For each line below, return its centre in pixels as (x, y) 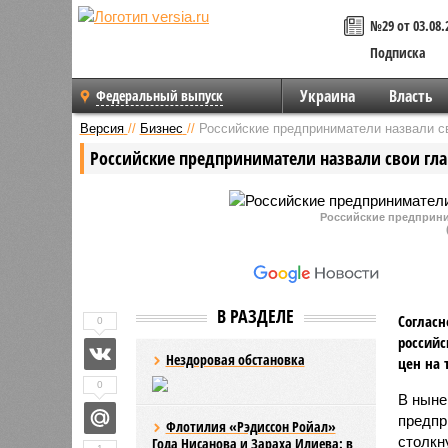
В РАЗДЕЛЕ (255, 315)
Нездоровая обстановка (235, 359)
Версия (101, 128)
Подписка (398, 52)
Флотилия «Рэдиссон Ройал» (250, 426)
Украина (327, 96)
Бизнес (161, 128)
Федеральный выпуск (159, 95)
